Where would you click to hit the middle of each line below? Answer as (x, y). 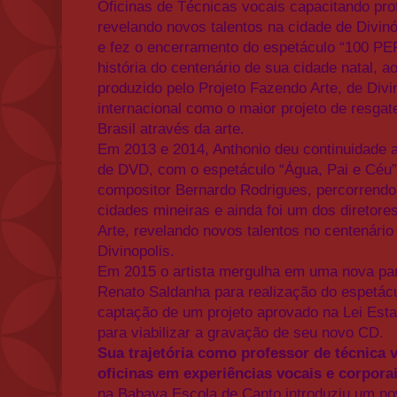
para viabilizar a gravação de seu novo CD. (241, 332)
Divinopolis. (136, 251)
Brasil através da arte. (175, 128)
